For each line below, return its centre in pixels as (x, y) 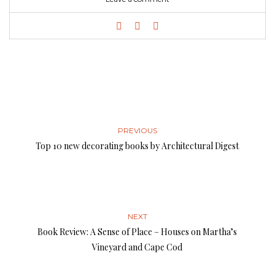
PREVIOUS (137, 130)
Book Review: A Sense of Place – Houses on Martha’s (137, 232)
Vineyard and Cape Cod (137, 247)
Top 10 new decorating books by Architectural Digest (137, 146)
